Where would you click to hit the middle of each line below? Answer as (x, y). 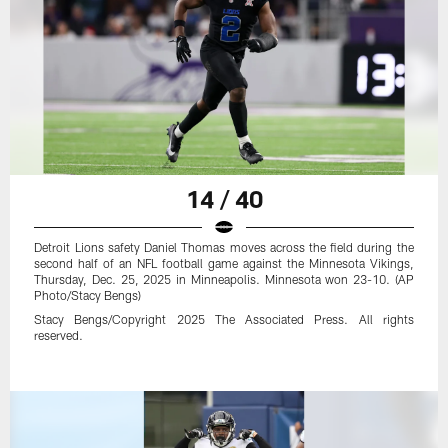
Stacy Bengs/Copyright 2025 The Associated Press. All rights (224, 319)
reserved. (59, 335)
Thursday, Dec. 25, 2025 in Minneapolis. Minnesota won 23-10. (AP (224, 279)
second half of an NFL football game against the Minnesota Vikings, (224, 263)
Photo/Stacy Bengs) (88, 295)
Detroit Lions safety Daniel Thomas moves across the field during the (224, 247)
